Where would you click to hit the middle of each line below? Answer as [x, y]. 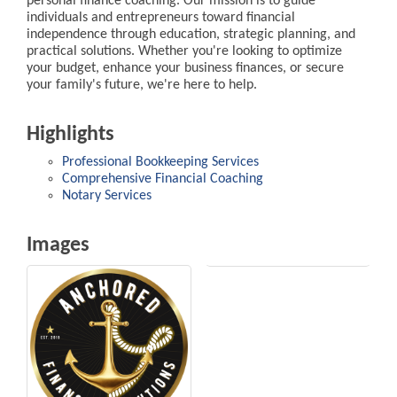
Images [58, 246]
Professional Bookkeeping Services [160, 163]
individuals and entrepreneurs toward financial [161, 18]
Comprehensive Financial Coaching [163, 179]
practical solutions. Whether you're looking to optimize [184, 52]
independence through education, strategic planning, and [191, 35]
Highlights [70, 135]
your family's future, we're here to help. [142, 86]
